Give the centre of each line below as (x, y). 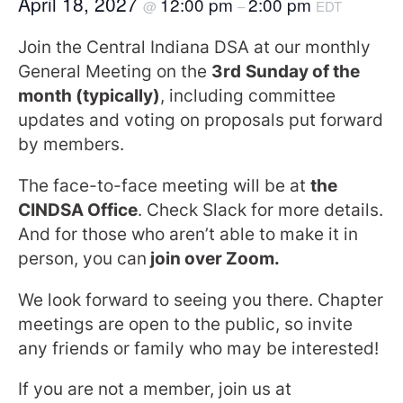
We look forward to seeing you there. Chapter (201, 300)
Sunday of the (303, 72)
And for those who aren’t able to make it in (188, 235)
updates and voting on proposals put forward (201, 121)
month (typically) (89, 96)
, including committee (248, 96)
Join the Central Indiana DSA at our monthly (194, 48)
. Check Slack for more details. (260, 210)
